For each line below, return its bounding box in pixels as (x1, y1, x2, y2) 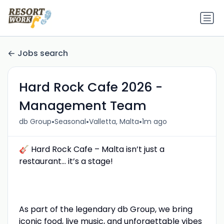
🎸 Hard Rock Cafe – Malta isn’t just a (18, 143, 164, 155)
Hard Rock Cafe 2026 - (18, 78, 162, 96)
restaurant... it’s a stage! (18, 155, 115, 167)
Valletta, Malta (88, 116, 139, 127)
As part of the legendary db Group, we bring (18, 203, 192, 215)
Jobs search (17, 47, 68, 59)
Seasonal (54, 116, 86, 127)
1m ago (141, 116, 167, 127)
